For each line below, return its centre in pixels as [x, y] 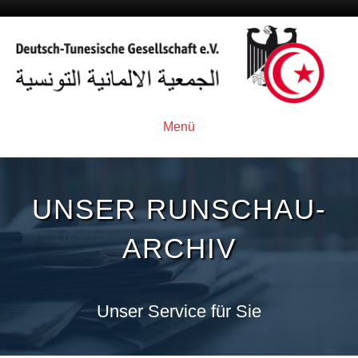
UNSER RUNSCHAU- [179, 209]
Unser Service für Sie [179, 311]
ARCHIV [179, 248]
